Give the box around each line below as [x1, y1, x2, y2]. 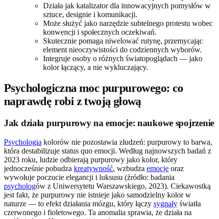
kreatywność [74, 164, 113, 173]
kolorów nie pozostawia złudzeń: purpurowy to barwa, [42, 137, 212, 146]
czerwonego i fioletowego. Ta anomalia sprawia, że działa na [4, 208, 192, 217]
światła [177, 199, 201, 208]
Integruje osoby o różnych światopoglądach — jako [43, 54, 202, 63]
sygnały [153, 199, 177, 208]
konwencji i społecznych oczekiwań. [43, 28, 156, 37]
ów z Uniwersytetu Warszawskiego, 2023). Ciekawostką [36, 181, 211, 190]
